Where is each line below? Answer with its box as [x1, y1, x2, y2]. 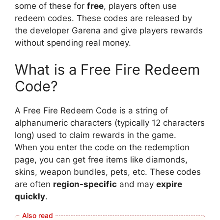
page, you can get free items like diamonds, [15, 155, 188, 165]
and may [117, 179, 156, 190]
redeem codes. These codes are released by [15, 13, 192, 23]
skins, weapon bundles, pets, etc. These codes [15, 167, 201, 177]
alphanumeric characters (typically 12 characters [15, 118, 205, 128]
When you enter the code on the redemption [15, 142, 190, 153]
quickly [15, 192, 45, 202]
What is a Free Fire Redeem [15, 61, 200, 79]
